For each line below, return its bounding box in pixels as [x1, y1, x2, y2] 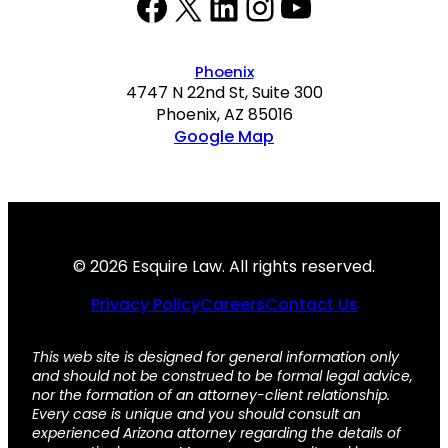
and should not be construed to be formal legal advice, [32, 366, 413, 387]
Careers [199, 293, 265, 317]
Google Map [174, 124, 274, 148]
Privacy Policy [90, 293, 200, 317]
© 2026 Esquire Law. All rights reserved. [73, 255, 375, 279]
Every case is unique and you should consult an [32, 404, 361, 425]
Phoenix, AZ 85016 [155, 102, 293, 126]
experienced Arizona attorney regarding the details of [32, 423, 401, 444]
